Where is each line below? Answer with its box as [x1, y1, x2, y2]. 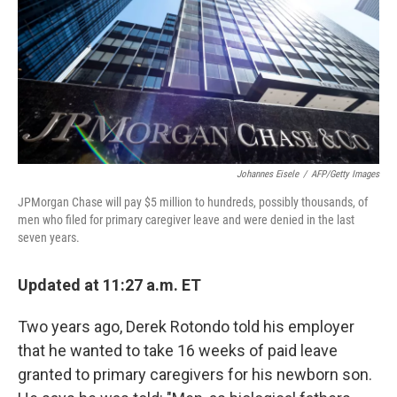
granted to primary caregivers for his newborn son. [18, 365, 372, 385]
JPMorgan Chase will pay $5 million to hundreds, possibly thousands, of [18, 195, 368, 210]
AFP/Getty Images [311, 168, 379, 181]
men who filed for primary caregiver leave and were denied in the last [18, 213, 354, 228]
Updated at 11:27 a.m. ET [18, 276, 201, 295]
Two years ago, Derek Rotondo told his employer [18, 317, 354, 337]
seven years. [18, 230, 80, 245]
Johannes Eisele [237, 168, 299, 181]
